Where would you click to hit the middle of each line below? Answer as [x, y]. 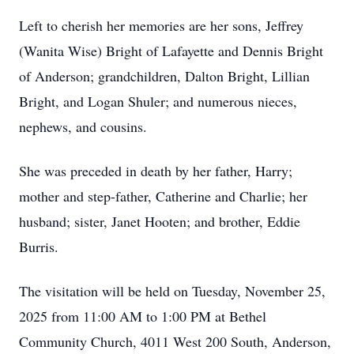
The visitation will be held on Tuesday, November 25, [172, 291]
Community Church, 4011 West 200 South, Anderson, [175, 341]
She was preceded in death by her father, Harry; [156, 171]
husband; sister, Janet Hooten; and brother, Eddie [160, 221]
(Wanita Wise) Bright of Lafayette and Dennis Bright [171, 51]
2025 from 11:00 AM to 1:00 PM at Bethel [143, 316]
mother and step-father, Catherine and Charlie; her [163, 196]
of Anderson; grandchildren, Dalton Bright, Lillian [164, 76]
